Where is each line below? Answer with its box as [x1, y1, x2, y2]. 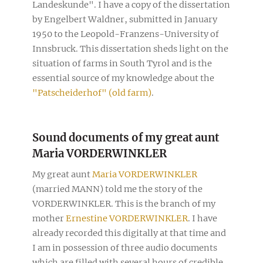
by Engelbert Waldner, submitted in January [32, 14, 217, 25]
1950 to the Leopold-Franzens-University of [32, 28, 219, 39]
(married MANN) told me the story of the [32, 183, 203, 194]
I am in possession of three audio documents [32, 242, 217, 253]
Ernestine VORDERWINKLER [66, 213, 188, 224]
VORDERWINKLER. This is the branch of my [32, 198, 215, 209]
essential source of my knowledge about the [32, 72, 214, 83]
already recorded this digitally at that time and [32, 227, 226, 238]
